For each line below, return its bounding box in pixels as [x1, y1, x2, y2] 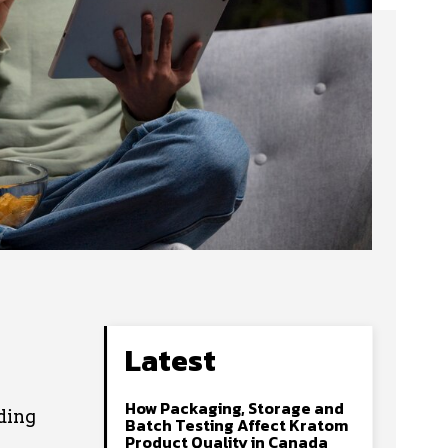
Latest [125, 338, 216, 383]
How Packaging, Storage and [125, 396, 344, 420]
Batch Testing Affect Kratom [125, 413, 348, 437]
